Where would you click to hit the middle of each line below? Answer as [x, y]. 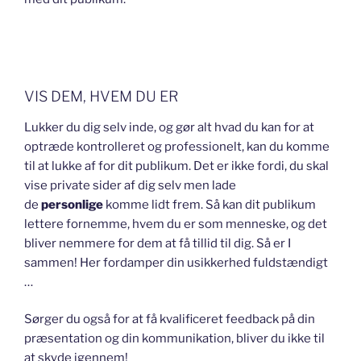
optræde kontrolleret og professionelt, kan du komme [177, 146]
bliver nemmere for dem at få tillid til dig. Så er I [158, 243]
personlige [72, 204]
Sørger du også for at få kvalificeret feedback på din [170, 320]
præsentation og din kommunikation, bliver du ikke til [174, 339]
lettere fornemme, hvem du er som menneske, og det [176, 224]
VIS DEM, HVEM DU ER [101, 97]
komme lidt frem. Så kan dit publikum [210, 204]
